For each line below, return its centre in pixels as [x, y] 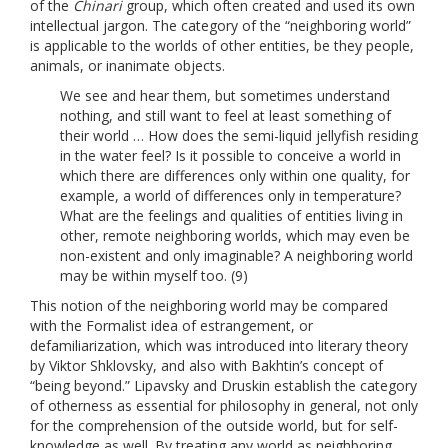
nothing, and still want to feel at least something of [225, 115]
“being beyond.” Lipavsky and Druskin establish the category [223, 385]
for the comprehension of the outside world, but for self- [214, 425]
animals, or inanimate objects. [127, 65]
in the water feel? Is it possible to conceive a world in [230, 155]
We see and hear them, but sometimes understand [225, 95]
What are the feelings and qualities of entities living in [231, 215]
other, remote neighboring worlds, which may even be [235, 235]
